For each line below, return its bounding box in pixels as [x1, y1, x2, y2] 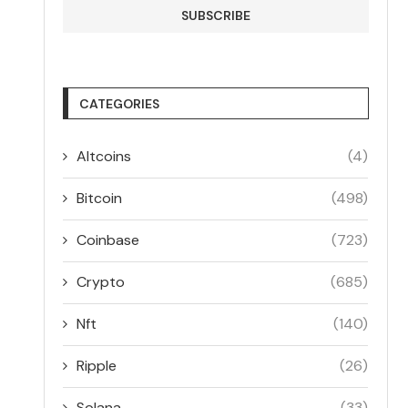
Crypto [76, 271, 126, 291]
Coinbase [76, 229, 140, 250]
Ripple [76, 355, 117, 375]
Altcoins [76, 146, 132, 166]
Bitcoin [76, 188, 123, 208]
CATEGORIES [79, 95, 160, 112]
